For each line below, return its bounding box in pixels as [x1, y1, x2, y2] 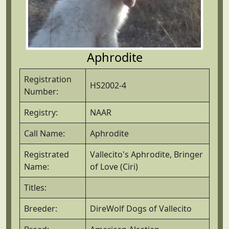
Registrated [24, 148, 69, 160]
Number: [24, 85, 58, 97]
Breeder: [24, 202, 57, 214]
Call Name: [24, 127, 65, 139]
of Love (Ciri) [90, 161, 138, 172]
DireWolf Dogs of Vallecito [90, 202, 192, 214]
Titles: [24, 181, 47, 193]
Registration [24, 73, 72, 85]
